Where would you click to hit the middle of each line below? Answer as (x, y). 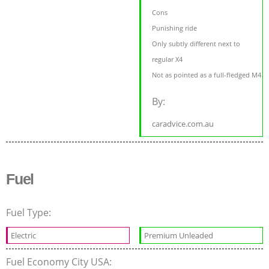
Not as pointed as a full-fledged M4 (207, 74)
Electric (23, 235)
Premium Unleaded (179, 235)
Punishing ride (175, 28)
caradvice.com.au (183, 123)
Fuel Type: (30, 212)
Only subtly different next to (196, 43)
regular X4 (168, 59)
